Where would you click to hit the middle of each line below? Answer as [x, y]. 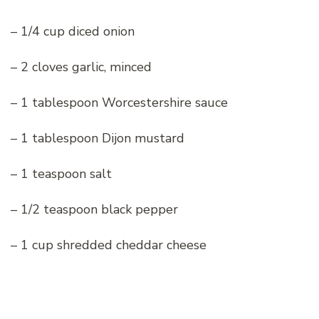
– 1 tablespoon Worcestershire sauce [119, 103]
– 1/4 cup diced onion [73, 32]
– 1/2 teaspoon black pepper [94, 210]
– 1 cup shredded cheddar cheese [109, 245]
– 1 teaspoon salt [61, 174]
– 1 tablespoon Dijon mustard [98, 138]
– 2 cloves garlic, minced [81, 67]
